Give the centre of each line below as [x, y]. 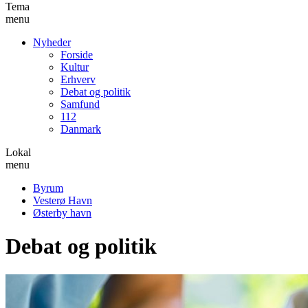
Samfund [80, 104]
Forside [77, 54]
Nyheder [52, 42]
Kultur [75, 67]
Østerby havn [62, 212]
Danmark [81, 129]
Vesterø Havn [63, 200]
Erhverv [78, 79]
